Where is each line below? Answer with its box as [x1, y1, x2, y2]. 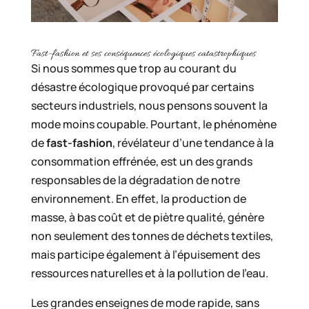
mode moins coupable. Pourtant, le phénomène [30, 117, 277, 132]
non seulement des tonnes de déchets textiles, [30, 228, 273, 244]
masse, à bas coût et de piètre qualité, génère [30, 210, 264, 226]
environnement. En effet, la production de [30, 191, 246, 207]
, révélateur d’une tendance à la [112, 135, 274, 151]
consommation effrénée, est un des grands [30, 154, 252, 170]
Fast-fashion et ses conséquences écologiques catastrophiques [30, 47, 256, 61]
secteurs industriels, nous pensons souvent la [30, 98, 268, 114]
